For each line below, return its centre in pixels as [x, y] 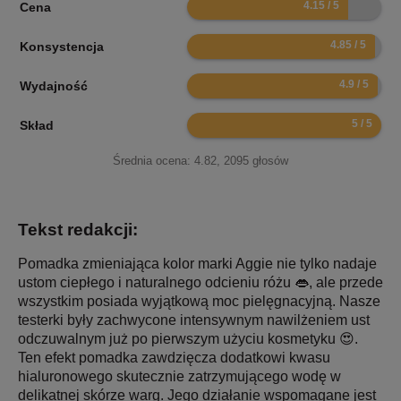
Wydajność [54, 86]
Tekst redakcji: [78, 230]
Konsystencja [62, 47]
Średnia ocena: [154, 161]
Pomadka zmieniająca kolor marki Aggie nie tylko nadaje [197, 264]
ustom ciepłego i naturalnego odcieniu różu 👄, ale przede [200, 283]
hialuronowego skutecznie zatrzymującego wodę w [179, 377]
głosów [269, 161]
